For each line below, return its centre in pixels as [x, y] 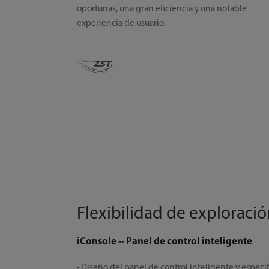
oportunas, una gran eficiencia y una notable [162, 9]
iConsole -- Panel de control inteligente [165, 241]
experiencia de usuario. [122, 24]
